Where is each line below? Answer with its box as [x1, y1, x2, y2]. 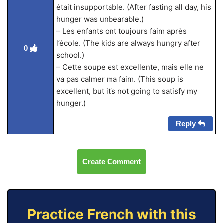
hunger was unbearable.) [56, 14, 144, 24]
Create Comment [82, 157, 141, 166]
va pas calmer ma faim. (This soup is [56, 74, 183, 84]
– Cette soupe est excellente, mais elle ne [56, 62, 204, 72]
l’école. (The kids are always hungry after [56, 38, 200, 48]
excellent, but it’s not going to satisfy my [56, 86, 197, 96]
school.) [56, 50, 84, 60]
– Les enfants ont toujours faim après [56, 26, 187, 36]
